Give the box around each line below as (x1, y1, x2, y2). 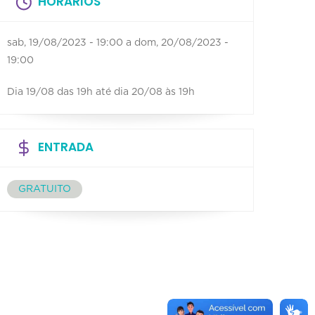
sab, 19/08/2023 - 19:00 (7, 38, 123, 48)
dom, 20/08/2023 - (134, 38, 229, 48)
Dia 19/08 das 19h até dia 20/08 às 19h (7, 87, 195, 97)
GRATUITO (18, 184, 71, 194)
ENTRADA (38, 139, 94, 155)
